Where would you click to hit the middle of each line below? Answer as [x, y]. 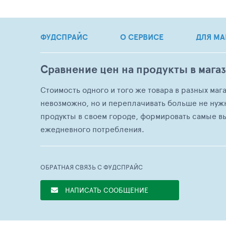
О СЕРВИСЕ [142, 37]
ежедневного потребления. [92, 129]
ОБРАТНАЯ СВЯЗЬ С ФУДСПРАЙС [92, 167]
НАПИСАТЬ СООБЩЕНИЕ [107, 190]
